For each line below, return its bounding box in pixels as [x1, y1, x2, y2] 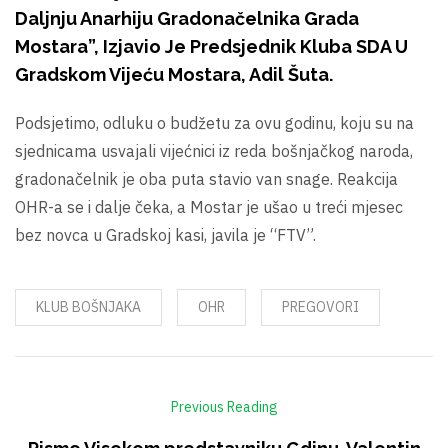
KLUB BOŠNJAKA [36, 298, 141, 317]
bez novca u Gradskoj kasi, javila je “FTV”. [15, 225, 316, 246]
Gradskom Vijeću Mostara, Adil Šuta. [15, 64, 333, 86]
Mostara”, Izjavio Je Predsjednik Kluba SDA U [15, 36, 408, 58]
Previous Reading [170, 398, 278, 417]
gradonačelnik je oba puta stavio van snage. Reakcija [15, 169, 398, 190]
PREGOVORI [282, 298, 359, 317]
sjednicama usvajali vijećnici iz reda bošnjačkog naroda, [15, 141, 413, 162]
